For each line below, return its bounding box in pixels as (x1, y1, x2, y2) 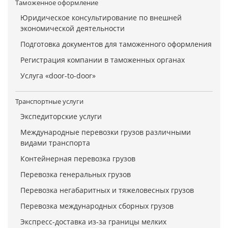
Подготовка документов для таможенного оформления (20, 39, 212, 49)
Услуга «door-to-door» (20, 71, 96, 81)
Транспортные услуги (15, 97, 83, 106)
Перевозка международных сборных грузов (20, 201, 174, 211)
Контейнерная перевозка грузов (20, 154, 135, 164)
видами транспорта (20, 138, 90, 148)
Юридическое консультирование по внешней (20, 13, 182, 23)
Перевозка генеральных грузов (20, 169, 131, 180)
